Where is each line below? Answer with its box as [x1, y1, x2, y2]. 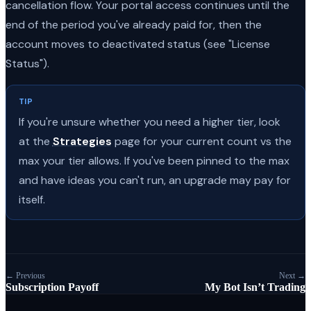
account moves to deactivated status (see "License [6, 36, 270, 51]
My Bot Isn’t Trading [205, 281, 305, 294]
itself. [18, 192, 45, 208]
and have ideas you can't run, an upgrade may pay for [18, 173, 291, 188]
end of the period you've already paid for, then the [6, 17, 262, 32]
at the [18, 134, 53, 149]
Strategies [52, 134, 112, 149]
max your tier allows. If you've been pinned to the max [18, 153, 289, 169]
